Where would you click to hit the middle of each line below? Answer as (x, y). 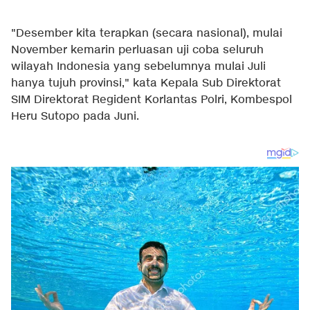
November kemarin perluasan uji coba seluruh (137, 50)
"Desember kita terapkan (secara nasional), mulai (147, 34)
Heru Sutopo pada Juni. (75, 117)
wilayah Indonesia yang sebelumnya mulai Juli (138, 67)
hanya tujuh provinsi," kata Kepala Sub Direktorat (146, 83)
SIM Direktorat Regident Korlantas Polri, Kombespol (152, 100)
